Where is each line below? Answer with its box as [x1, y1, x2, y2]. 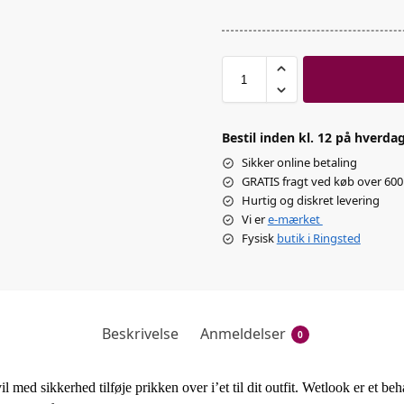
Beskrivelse [102, 324, 179, 344]
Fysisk [241, 230, 277, 247]
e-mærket [267, 211, 323, 228]
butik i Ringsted [276, 230, 361, 247]
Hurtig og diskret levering [241, 192, 380, 209]
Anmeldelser [200, 324, 286, 344]
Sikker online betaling [241, 154, 357, 171]
